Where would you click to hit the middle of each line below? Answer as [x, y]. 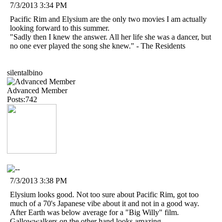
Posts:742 [22, 99]
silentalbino [25, 72]
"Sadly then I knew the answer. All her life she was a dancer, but [111, 37]
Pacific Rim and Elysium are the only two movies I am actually [108, 19]
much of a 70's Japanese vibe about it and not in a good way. [105, 203]
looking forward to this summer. [60, 28]
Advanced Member [37, 90]
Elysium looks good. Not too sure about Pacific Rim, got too [104, 194]
